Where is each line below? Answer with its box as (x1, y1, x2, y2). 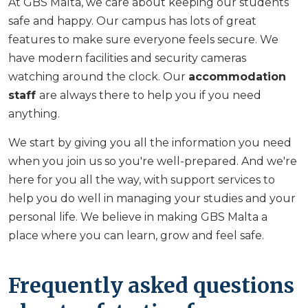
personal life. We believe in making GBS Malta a (8, 210, 267, 223)
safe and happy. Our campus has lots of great (8, 14, 256, 27)
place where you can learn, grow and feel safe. (8, 228, 267, 242)
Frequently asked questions (8, 272, 294, 298)
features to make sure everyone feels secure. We (8, 32, 278, 46)
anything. (8, 107, 63, 120)
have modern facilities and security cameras (8, 51, 246, 65)
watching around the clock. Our (8, 69, 188, 83)
